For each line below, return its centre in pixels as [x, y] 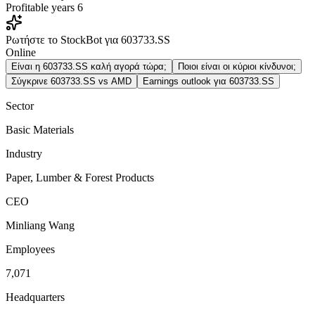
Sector [20, 105]
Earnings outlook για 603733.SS [208, 81]
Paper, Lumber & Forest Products [80, 177]
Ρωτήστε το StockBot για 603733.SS [88, 39]
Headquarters [35, 297]
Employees [30, 249]
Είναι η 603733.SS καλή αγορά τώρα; [89, 66]
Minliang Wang [40, 225]
